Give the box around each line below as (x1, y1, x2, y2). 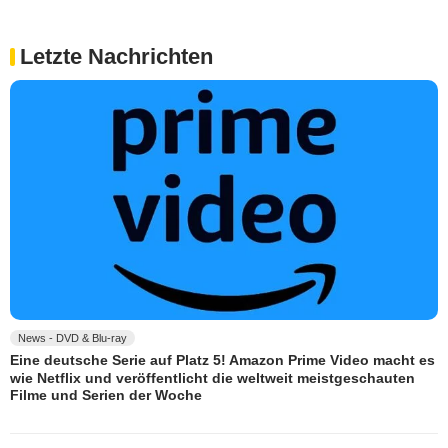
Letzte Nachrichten (20, 43, 213, 69)
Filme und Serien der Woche (10, 387, 202, 404)
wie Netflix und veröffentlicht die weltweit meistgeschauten (10, 369, 415, 386)
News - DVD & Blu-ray (18, 332, 127, 345)
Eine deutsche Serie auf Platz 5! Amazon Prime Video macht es (10, 352, 435, 369)
